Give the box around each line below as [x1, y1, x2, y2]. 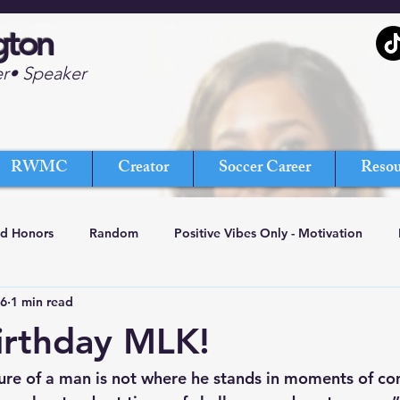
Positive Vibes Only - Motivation [174, 224, 362, 241]
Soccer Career [218, 154, 311, 183]
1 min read [11, 293, 73, 310]
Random [89, 224, 138, 241]
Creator [117, 154, 169, 183]
